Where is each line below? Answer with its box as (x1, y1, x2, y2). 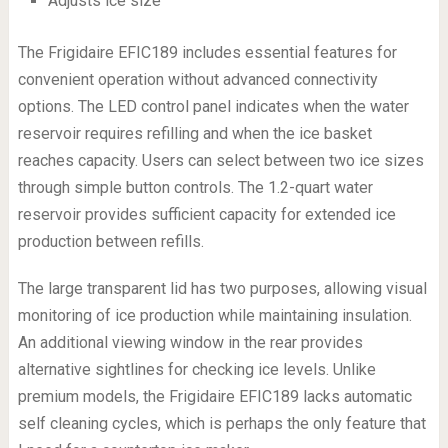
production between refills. (17, 231, 204, 251)
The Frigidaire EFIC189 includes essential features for (17, 42, 397, 62)
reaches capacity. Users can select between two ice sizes (17, 150, 424, 170)
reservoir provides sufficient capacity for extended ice (17, 204, 396, 224)
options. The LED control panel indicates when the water (17, 96, 409, 116)
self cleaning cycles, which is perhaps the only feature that (17, 413, 426, 433)
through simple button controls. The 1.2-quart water (17, 177, 373, 197)
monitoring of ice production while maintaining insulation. (17, 305, 412, 325)
